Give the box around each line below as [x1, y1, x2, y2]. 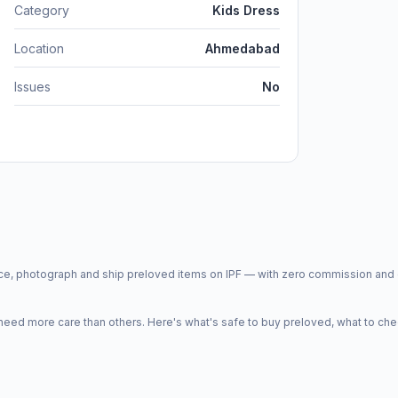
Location [14, 40, 64, 56]
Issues [14, 78, 51, 94]
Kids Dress [212, 2, 280, 18]
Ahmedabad [205, 40, 280, 56]
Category [14, 2, 69, 18]
